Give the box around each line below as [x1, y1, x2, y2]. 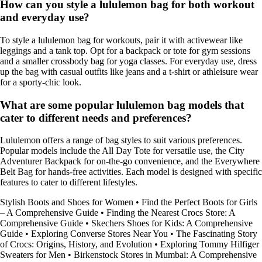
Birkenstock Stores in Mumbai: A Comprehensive [74, 250, 257, 260]
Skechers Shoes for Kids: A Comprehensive [91, 218, 253, 229]
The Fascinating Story [176, 229, 257, 239]
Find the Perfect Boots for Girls [142, 197, 257, 208]
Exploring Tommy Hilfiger [160, 239, 259, 250]
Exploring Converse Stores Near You [31, 229, 168, 239]
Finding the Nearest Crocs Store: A [106, 208, 235, 218]
